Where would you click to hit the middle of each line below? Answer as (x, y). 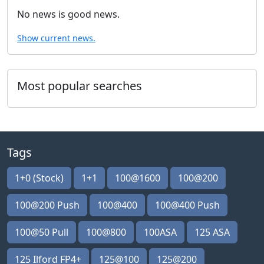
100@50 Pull (42, 232)
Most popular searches (80, 86)
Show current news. (56, 38)
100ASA (160, 232)
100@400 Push (187, 205)
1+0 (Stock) (39, 178)
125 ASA (212, 232)
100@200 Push (47, 205)
